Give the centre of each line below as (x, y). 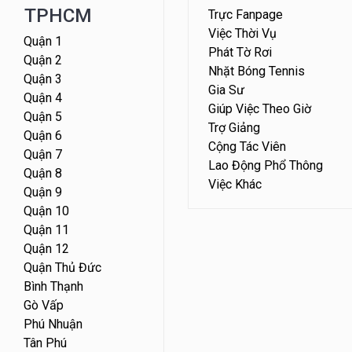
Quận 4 (43, 98)
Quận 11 (47, 230)
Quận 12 (47, 249)
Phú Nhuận (53, 324)
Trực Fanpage (246, 15)
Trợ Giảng (234, 128)
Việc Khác (235, 185)
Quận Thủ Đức (63, 268)
